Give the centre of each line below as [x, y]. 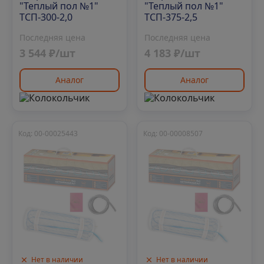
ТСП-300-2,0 [46, 17]
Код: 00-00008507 [173, 133]
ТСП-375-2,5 [171, 17]
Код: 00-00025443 [48, 133]
